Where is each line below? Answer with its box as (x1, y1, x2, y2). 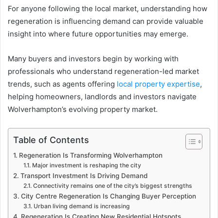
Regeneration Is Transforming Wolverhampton (18, 151, 163, 159)
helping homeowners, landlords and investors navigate (8, 91, 197, 101)
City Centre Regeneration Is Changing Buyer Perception (20, 192, 196, 200)
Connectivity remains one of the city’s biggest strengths (33, 182, 192, 189)
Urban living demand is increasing (33, 202, 130, 210)
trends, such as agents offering (8, 79, 115, 89)
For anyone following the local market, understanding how (8, 3, 207, 13)
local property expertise (117, 79, 200, 89)
